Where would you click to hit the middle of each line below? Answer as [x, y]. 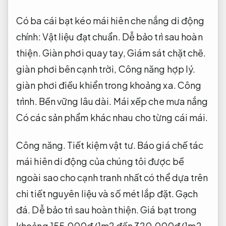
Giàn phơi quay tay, [84, 53]
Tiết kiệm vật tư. [101, 145]
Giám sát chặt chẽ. [166, 53]
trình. [27, 101]
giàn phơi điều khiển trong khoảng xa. [97, 85]
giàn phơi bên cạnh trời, [67, 69]
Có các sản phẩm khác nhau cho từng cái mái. [112, 118]
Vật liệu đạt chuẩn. [81, 37]
